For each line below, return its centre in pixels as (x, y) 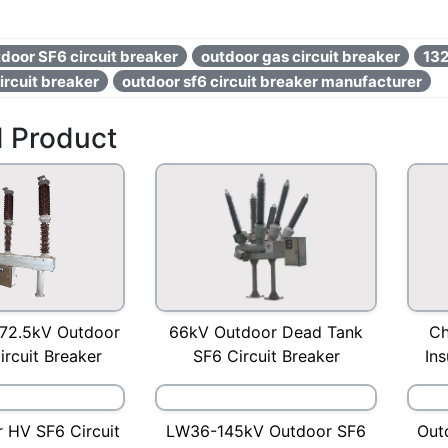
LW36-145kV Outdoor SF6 (266, 430)
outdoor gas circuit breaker (300, 56)
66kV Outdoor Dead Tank (266, 331)
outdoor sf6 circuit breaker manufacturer (272, 81)
